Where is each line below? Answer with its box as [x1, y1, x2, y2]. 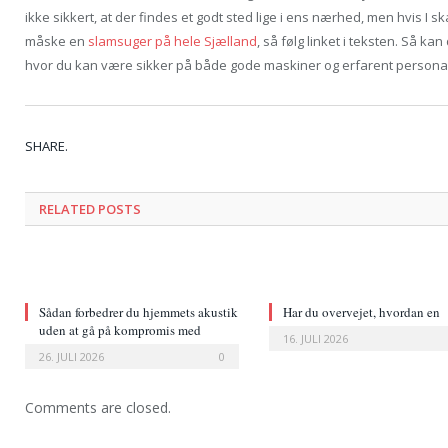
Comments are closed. [25, 397, 171, 417]
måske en [25, 31, 88, 50]
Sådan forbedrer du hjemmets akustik [39, 302, 238, 321]
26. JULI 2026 [39, 348, 104, 364]
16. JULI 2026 [283, 330, 348, 346]
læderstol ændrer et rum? [283, 320, 416, 339]
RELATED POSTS [39, 199, 141, 218]
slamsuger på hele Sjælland [88, 31, 257, 50]
